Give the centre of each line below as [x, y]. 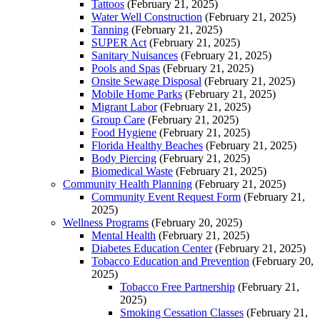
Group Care [118, 119]
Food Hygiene [124, 132]
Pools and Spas [126, 68]
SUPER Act [119, 42]
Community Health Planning [127, 184]
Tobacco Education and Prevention [170, 261]
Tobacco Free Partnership [177, 286]
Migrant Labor [124, 106]
